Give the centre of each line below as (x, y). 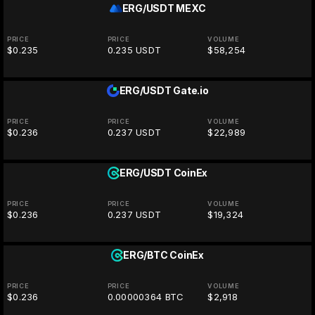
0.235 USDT (134, 50)
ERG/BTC (146, 255)
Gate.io (191, 91)
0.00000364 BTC (146, 297)
